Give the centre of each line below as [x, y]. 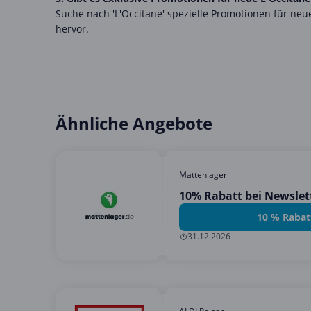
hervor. [72, 28]
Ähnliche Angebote [134, 123]
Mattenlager [203, 174]
